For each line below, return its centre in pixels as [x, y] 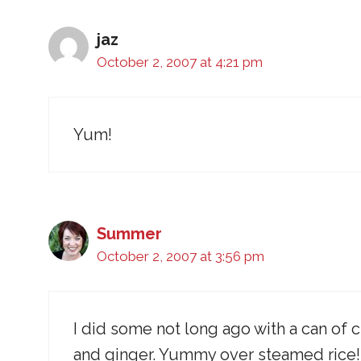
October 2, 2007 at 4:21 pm [180, 62]
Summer [129, 234]
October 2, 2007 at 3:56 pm [180, 257]
